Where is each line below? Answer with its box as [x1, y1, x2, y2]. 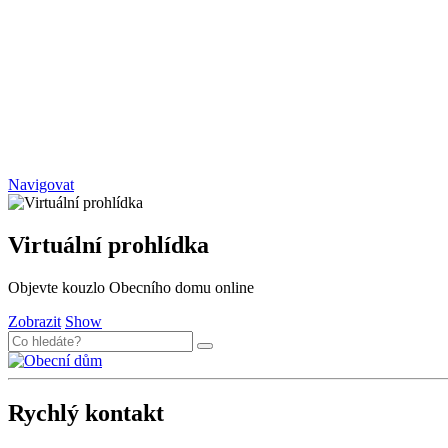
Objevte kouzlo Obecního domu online [8, 278, 254, 296]
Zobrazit [8, 312, 61, 330]
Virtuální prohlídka [8, 231, 209, 258]
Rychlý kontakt [8, 399, 164, 426]
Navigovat [8, 175, 74, 193]
